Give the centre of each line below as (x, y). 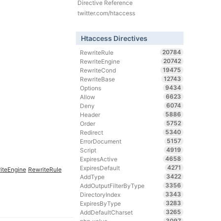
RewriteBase (98, 79)
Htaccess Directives (114, 38)
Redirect (92, 132)
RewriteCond (98, 70)
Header (90, 114)
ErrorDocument (101, 141)
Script (88, 150)
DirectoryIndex (100, 194)
